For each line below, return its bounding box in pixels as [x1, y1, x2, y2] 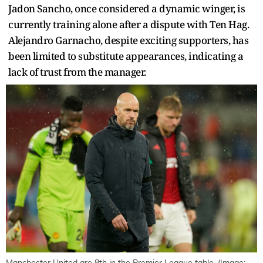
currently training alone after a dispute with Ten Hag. [8, 18, 249, 32]
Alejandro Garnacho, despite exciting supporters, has [8, 33, 248, 48]
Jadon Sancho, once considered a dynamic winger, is [8, 2, 245, 16]
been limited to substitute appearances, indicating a [8, 49, 243, 63]
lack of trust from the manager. [8, 65, 148, 79]
